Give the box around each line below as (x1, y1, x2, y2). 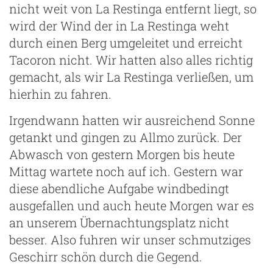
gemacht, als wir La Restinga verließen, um (9, 68, 253, 85)
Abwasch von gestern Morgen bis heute (9, 146, 235, 162)
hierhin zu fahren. (9, 85, 112, 102)
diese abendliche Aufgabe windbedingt (9, 180, 229, 196)
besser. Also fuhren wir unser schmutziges (9, 231, 251, 247)
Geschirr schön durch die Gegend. (9, 248, 202, 264)
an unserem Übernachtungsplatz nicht (9, 214, 229, 230)
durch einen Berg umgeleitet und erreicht (9, 34, 243, 51)
